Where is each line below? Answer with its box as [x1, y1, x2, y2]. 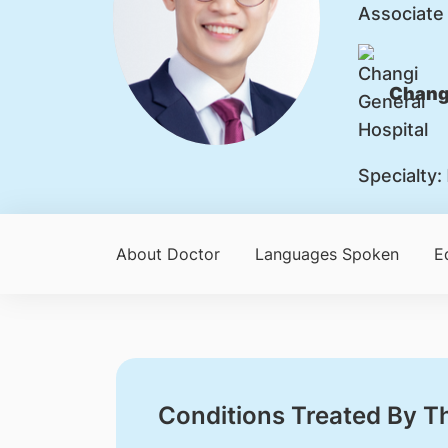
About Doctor [115, 244, 220, 264]
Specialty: [357, 165, 442, 186]
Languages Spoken [254, 244, 399, 264]
